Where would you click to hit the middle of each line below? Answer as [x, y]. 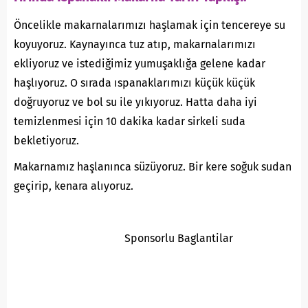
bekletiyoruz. [46, 140]
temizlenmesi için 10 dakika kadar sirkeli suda [130, 121]
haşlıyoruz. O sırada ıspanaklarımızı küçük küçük [134, 82]
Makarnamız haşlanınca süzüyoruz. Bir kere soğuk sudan [153, 166]
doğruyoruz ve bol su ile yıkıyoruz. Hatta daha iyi [135, 102]
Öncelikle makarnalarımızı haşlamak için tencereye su [150, 25]
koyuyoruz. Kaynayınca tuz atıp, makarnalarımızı [135, 44]
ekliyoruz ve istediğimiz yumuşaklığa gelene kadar [140, 63]
